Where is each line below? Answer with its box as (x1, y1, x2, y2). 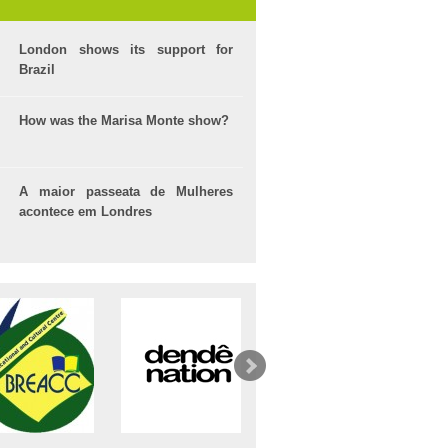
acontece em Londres (19, 204, 152, 219)
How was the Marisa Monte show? (19, 113, 229, 128)
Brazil (19, 62, 55, 77)
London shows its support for (19, 42, 233, 57)
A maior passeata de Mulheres (19, 184, 233, 199)
